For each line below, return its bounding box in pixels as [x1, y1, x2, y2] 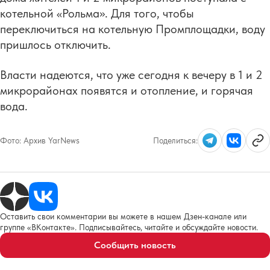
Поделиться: [153, 136, 198, 146]
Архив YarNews [24, 136, 80, 146]
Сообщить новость [94, 239, 176, 251]
